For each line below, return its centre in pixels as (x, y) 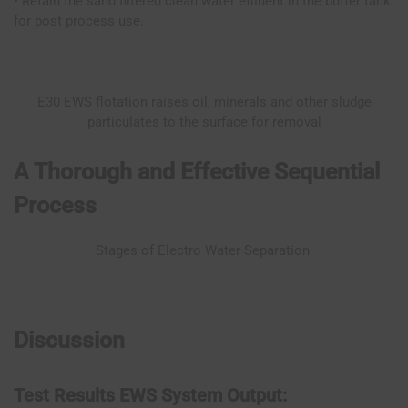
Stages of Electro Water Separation (204, 250)
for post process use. (79, 20)
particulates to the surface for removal (204, 122)
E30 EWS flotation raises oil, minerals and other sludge (204, 102)
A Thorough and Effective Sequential (199, 171)
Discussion (69, 341)
